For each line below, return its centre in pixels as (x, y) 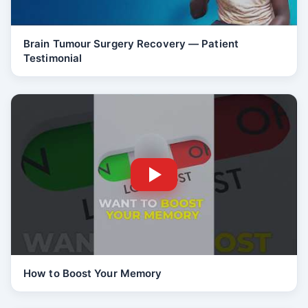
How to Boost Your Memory (93, 273)
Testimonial (53, 58)
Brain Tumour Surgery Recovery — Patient (131, 44)
